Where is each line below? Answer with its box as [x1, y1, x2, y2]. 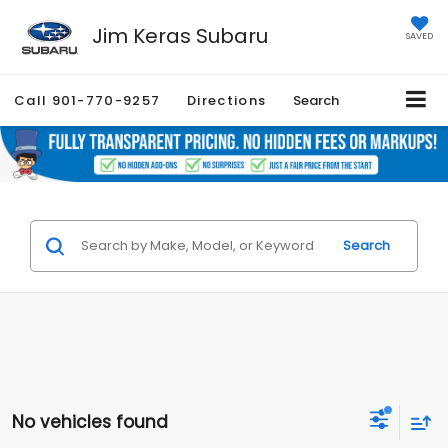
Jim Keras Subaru [91, 21, 268, 50]
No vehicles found [12, 409, 168, 434]
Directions [187, 91, 267, 111]
